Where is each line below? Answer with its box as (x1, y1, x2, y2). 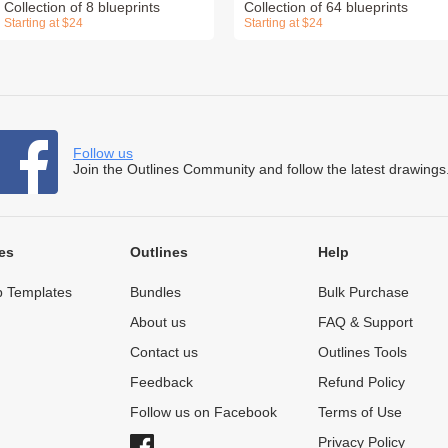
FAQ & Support (317, 314, 413, 331)
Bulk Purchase (317, 284, 409, 301)
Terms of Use (317, 404, 402, 421)
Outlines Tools (317, 344, 407, 361)
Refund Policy (317, 374, 405, 391)
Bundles (129, 284, 181, 301)
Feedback (129, 374, 193, 391)
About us (129, 314, 186, 331)
